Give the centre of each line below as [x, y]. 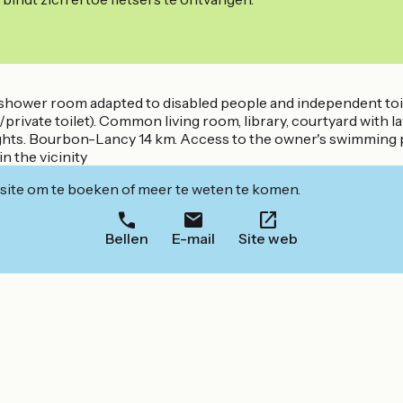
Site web [268, 239]
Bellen [127, 239]
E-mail [193, 239]
